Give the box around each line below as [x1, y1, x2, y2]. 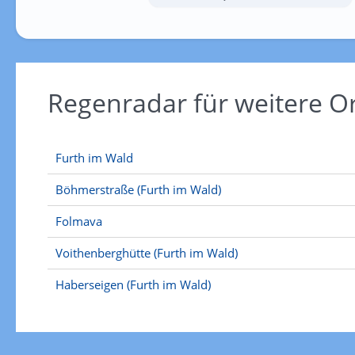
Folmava [55, 213, 102, 229]
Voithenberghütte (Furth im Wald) [55, 245, 238, 261]
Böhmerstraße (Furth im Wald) [55, 181, 221, 197]
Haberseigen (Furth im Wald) [55, 277, 211, 292]
